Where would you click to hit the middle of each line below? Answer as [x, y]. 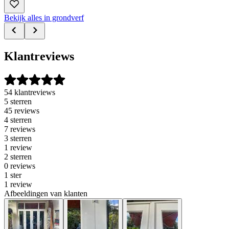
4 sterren [18, 120]
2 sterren [18, 157]
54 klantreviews [30, 93]
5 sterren [18, 102]
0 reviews [20, 166]
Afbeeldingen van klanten [46, 194]
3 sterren [18, 139]
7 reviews [20, 129]
